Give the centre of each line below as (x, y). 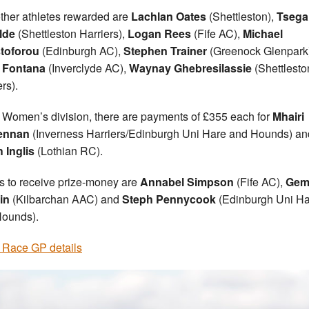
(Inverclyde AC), (87, 68)
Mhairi (287, 117)
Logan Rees (159, 34)
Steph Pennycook (169, 199)
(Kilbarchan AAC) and (66, 199)
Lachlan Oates (169, 17)
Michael (263, 34)
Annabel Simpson (187, 182)
